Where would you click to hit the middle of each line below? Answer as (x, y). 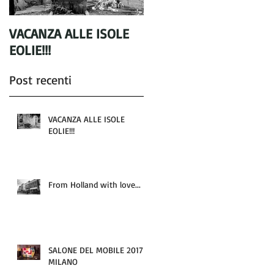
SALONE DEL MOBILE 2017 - (99, 250)
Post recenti (40, 80)
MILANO (63, 261)
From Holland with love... (94, 184)
